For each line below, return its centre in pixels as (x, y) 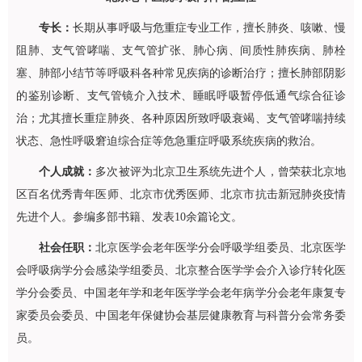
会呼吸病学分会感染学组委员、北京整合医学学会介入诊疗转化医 (181, 270)
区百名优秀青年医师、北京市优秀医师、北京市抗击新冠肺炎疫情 (181, 194)
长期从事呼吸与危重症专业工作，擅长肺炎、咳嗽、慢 (210, 28)
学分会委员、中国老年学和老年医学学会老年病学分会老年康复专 (181, 293)
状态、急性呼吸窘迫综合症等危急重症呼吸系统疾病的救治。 (169, 141)
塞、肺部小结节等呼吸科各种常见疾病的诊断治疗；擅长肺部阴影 (181, 73)
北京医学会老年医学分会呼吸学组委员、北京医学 (221, 248)
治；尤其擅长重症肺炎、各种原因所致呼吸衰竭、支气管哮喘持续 (181, 118)
